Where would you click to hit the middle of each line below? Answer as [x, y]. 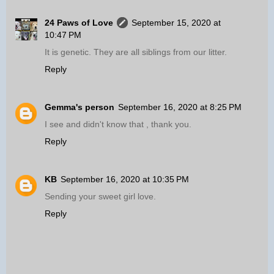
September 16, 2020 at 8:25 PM [180, 107]
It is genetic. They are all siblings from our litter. [136, 52]
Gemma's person [80, 107]
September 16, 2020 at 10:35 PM [125, 180]
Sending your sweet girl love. [100, 197]
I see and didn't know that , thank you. [118, 124]
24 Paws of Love [79, 23]
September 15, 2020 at [176, 23]
